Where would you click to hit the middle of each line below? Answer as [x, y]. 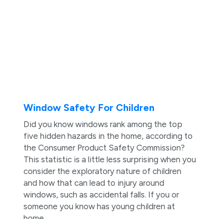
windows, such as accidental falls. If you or [101, 195]
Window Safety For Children [89, 108]
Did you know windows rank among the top [103, 124]
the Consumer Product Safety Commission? [104, 148]
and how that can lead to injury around [94, 183]
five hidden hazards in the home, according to [108, 136]
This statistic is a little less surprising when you [109, 160]
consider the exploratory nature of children [102, 171]
